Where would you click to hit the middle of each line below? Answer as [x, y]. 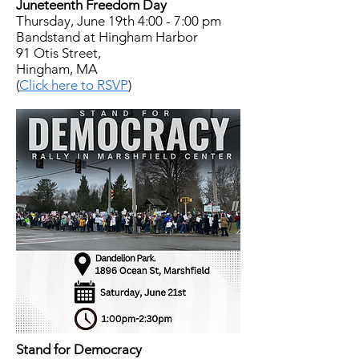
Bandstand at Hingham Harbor [107, 37]
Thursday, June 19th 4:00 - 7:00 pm [119, 21]
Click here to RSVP [74, 85]
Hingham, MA [57, 69]
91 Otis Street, [58, 53]
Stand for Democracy [79, 349]
